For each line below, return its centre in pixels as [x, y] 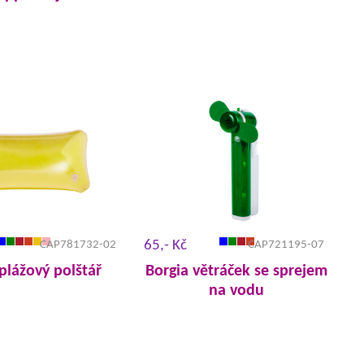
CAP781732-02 [78, 245]
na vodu [236, 291]
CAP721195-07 [286, 245]
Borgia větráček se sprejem [236, 271]
